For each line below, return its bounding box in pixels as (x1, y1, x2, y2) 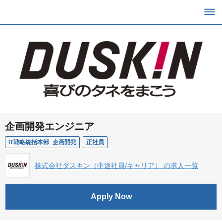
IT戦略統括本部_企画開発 (8, 139, 76, 146)
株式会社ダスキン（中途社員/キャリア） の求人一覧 (35, 162, 198, 170)
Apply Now (90, 192, 132, 201)
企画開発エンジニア (5, 121, 94, 132)
